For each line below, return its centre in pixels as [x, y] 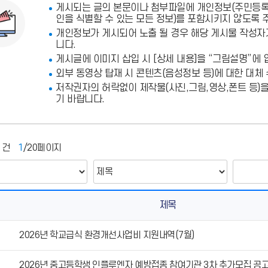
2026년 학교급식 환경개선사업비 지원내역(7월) [107, 235]
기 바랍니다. [80, 99]
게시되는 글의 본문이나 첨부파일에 [126, 8]
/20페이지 [42, 148]
